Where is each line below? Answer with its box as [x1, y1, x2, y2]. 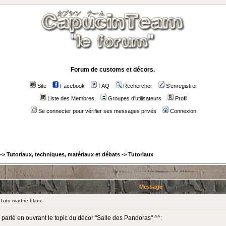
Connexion [170, 108, 196, 114]
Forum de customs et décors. [71, 66, 155, 73]
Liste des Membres [47, 95, 94, 101]
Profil [175, 95, 187, 101]
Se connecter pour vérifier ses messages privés [38, 108, 156, 114]
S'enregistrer [166, 83, 197, 89]
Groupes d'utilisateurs [108, 95, 161, 101]
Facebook [60, 83, 85, 89]
